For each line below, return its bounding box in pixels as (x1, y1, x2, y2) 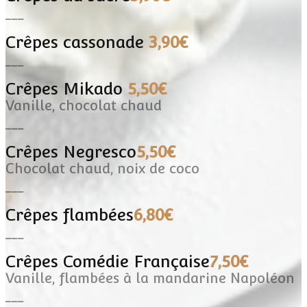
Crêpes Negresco (5, 141, 136, 162)
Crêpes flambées (5, 204, 134, 225)
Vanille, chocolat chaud (5, 97, 162, 114)
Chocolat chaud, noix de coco (5, 160, 199, 177)
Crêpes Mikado (5, 78, 127, 99)
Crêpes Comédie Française (5, 251, 210, 271)
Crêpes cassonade (5, 32, 149, 52)
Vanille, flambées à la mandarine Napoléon (5, 269, 295, 286)
